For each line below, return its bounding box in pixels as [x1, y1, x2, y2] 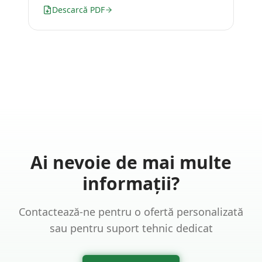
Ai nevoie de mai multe [30, 150, 232, 174]
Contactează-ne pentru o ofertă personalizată [19, 205, 243, 219]
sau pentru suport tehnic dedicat [49, 221, 213, 235]
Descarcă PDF [52, 4, 105, 15]
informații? [82, 171, 180, 195]
